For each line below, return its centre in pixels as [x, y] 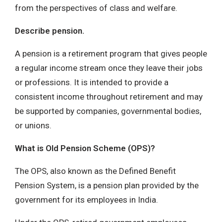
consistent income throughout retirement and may [109, 96]
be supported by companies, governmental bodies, [108, 111]
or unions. [33, 125]
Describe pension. [50, 30]
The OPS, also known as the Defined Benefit [95, 171]
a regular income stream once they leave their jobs [109, 68]
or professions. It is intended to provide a [92, 82]
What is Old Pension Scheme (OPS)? [85, 148]
